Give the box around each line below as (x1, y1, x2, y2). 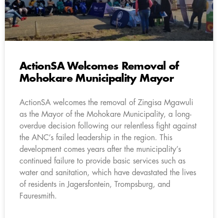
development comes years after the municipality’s (19, 145, 181, 153)
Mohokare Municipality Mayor (19, 73, 174, 84)
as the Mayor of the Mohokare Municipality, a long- (19, 110, 191, 118)
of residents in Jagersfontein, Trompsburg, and (19, 180, 170, 188)
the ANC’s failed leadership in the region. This (19, 133, 172, 142)
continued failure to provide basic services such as (19, 157, 185, 165)
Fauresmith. (19, 192, 57, 200)
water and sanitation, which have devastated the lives (19, 168, 196, 177)
